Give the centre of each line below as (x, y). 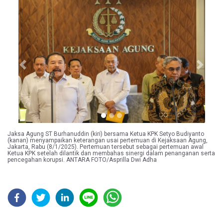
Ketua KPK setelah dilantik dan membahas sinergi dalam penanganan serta (111, 154)
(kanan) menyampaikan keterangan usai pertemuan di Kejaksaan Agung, (108, 141)
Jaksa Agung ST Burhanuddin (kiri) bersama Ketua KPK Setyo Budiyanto (106, 134)
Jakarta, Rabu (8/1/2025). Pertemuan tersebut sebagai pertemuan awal (106, 147)
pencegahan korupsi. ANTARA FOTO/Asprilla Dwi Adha (82, 160)
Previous (36, 69)
